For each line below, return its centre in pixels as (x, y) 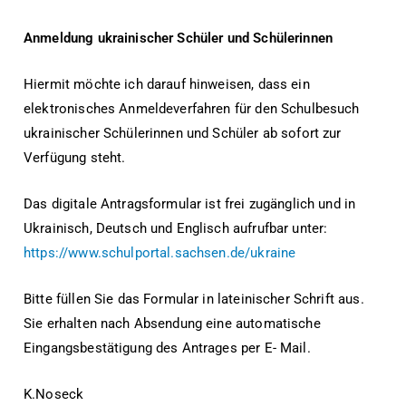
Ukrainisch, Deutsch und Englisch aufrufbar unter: (176, 229)
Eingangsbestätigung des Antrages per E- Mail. (167, 348)
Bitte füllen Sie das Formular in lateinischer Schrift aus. (194, 300)
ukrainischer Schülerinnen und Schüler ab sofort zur (183, 134)
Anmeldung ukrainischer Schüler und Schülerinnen (179, 39)
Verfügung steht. (75, 158)
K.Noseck (56, 395)
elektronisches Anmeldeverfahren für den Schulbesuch (192, 109)
